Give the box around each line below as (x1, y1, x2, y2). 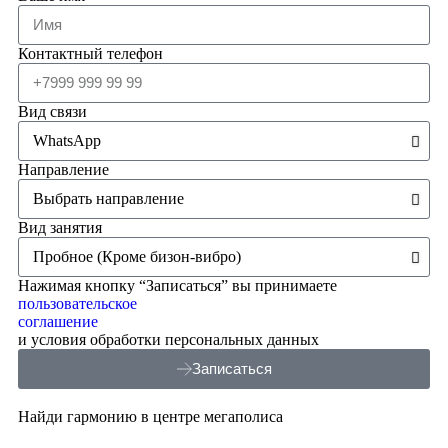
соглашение (18, 312, 98, 330)
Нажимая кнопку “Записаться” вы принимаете (18, 276, 337, 294)
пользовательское (18, 294, 137, 312)
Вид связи (18, 102, 87, 120)
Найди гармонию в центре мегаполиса (18, 407, 283, 425)
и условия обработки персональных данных (18, 330, 319, 348)
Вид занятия (18, 218, 102, 236)
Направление (18, 160, 109, 178)
